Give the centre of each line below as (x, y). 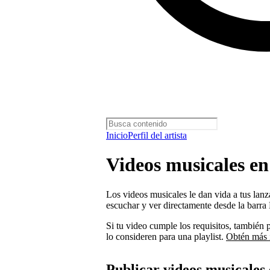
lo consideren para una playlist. (166, 236)
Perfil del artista (157, 135)
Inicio (117, 135)
